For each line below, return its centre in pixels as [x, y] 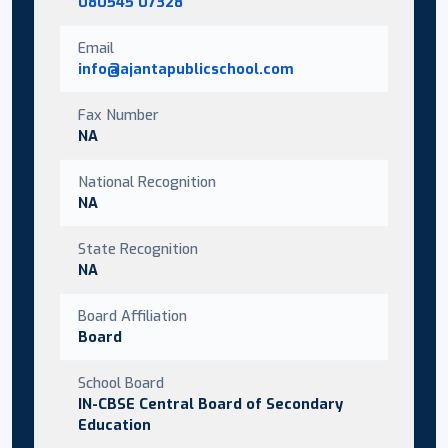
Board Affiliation [132, 315]
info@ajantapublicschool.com [186, 68]
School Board [121, 382]
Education [114, 424]
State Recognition [138, 248]
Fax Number [118, 114]
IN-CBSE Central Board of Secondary [210, 403]
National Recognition [147, 181]
